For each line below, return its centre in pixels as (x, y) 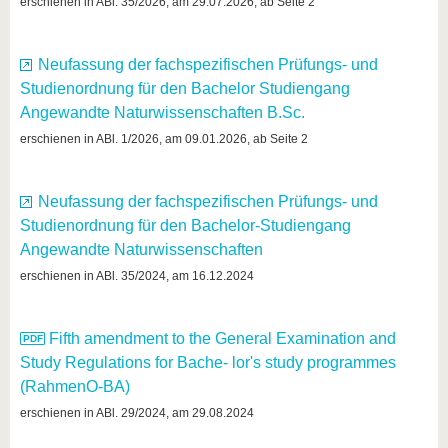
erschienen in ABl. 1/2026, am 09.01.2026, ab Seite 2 (164, 139)
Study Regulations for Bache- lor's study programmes (208, 362)
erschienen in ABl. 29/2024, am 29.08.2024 (137, 413)
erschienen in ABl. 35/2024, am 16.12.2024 (137, 276)
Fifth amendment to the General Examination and (222, 338)
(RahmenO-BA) (75, 386)
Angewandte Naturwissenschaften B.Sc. (162, 112)
